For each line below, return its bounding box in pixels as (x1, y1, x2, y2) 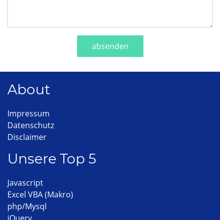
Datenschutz (7, 120, 54, 131)
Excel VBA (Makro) (7, 189, 73, 200)
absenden (91, 41, 129, 52)
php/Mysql (7, 201, 47, 212)
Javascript (7, 177, 43, 189)
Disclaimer (7, 132, 47, 143)
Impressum (7, 108, 50, 119)
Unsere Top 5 (7, 150, 96, 167)
